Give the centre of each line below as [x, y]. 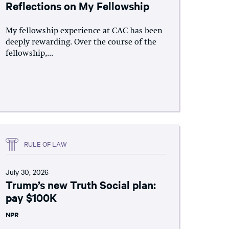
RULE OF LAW [45, 144]
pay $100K [31, 197]
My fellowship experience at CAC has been [84, 31]
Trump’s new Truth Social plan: [81, 184]
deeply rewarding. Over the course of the [81, 42]
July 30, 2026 [27, 171]
